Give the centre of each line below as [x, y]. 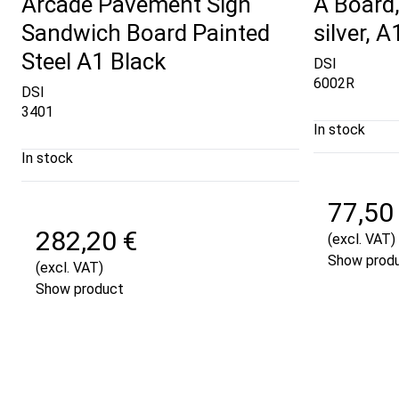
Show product [80, 289]
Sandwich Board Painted [146, 33]
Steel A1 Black [94, 62]
